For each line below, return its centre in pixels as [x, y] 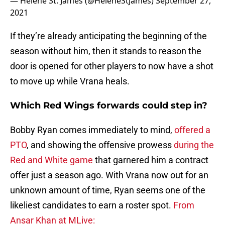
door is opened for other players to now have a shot [112, 66]
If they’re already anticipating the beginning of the [108, 36]
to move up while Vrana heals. [70, 81]
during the [194, 145]
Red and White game [51, 160]
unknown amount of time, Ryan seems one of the [108, 190]
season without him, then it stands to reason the [106, 51]
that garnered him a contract [151, 160]
